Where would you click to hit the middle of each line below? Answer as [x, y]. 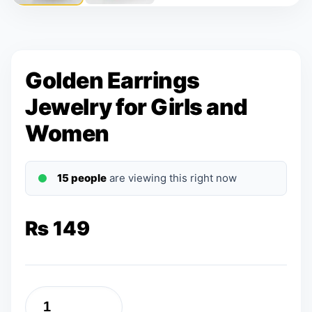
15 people [82, 178]
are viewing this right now [172, 178]
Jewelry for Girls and [136, 107]
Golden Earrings [112, 80]
